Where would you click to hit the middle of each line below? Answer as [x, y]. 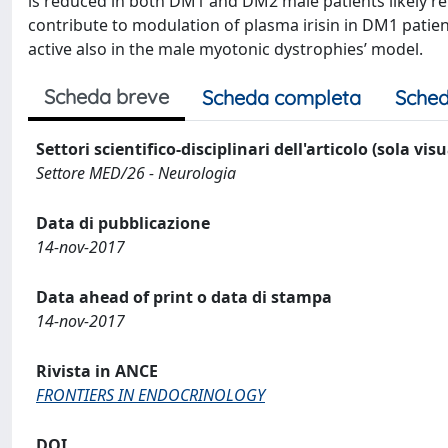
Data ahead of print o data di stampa [184, 297]
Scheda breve [106, 96]
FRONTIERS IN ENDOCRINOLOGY [150, 395]
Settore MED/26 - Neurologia [136, 173]
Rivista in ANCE [97, 371]
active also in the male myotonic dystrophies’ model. [225, 49]
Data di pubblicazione [123, 223]
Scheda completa [281, 97]
